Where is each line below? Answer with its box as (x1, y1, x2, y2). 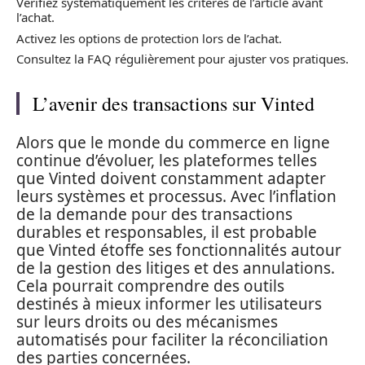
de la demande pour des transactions (16, 203, 292, 225)
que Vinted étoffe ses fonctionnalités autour (16, 239, 341, 261)
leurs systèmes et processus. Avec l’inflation (16, 185, 336, 207)
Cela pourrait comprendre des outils (16, 275, 284, 297)
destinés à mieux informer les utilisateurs (16, 292, 322, 314)
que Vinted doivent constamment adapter (16, 167, 326, 189)
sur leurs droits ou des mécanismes (16, 310, 278, 332)
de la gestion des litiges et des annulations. (16, 257, 335, 279)
